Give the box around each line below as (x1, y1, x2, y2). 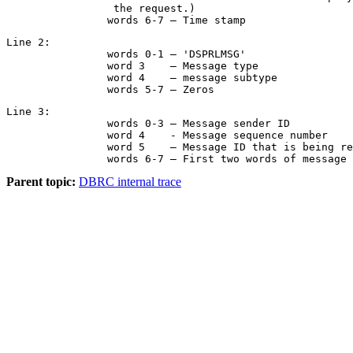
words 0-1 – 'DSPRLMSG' (6, 47, 107, 60)
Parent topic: (6, 174, 76, 188)
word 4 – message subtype (6, 71, 107, 84)
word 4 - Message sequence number (6, 128, 107, 141)
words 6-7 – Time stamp (107, 13, 246, 26)
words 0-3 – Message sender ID (6, 117, 107, 129)
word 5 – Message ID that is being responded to (6, 140, 107, 153)
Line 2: (6, 35, 50, 48)
